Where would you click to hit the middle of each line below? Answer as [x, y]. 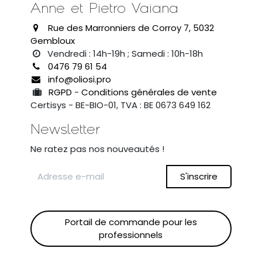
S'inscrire [199, 176]
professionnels [131, 235]
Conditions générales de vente [149, 92]
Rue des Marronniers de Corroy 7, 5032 [131, 27]
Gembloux [53, 40]
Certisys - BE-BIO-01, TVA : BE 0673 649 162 [121, 105]
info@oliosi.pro [79, 79]
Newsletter [65, 129]
